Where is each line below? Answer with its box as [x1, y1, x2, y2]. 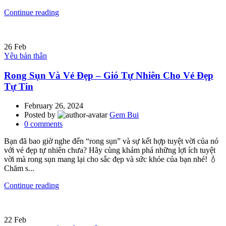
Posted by [24, 110, 58, 120]
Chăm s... [4, 164, 34, 173]
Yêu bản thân [4, 51, 47, 60]
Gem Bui [109, 110, 139, 120]
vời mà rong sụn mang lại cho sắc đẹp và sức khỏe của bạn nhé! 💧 [4, 155, 217, 164]
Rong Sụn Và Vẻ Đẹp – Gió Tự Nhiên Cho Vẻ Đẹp [4, 70, 213, 81]
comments [30, 120, 63, 129]
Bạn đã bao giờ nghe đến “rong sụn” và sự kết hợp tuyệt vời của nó [4, 137, 218, 146]
